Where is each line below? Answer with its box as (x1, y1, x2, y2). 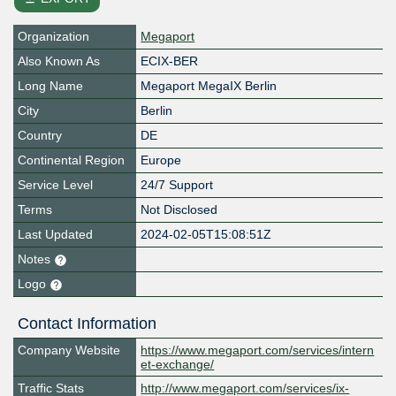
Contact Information (18, 315, 156, 333)
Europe (141, 153, 182, 168)
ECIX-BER (141, 54, 199, 69)
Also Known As (18, 54, 100, 69)
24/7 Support (141, 178, 214, 193)
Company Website (18, 343, 120, 358)
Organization (18, 29, 89, 44)
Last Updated (18, 227, 93, 242)
